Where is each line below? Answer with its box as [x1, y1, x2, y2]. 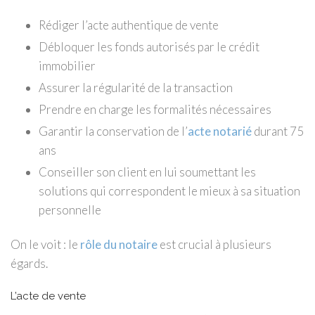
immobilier [39, 58, 96, 73]
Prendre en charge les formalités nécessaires [39, 101, 271, 117]
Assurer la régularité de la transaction [39, 79, 233, 95]
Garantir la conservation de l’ [39, 123, 188, 139]
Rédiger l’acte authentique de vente [39, 17, 219, 32]
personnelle [39, 202, 101, 217]
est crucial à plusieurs [157, 236, 271, 252]
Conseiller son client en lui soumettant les [39, 164, 256, 179]
